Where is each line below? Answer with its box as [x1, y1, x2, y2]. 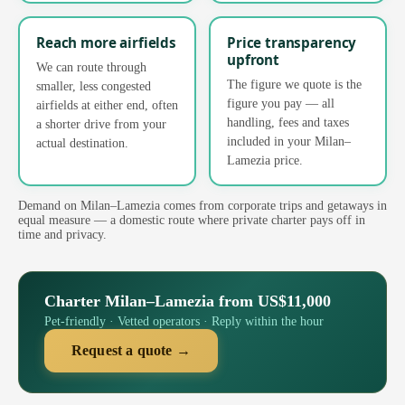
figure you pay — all [227, 95, 334, 110]
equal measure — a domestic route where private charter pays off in [18, 212, 365, 227]
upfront [227, 50, 279, 69]
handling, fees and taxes [227, 114, 349, 129]
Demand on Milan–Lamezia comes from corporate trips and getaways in [18, 198, 387, 212]
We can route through [36, 59, 146, 74]
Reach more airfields [36, 33, 176, 52]
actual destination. [36, 135, 128, 150]
